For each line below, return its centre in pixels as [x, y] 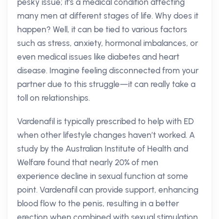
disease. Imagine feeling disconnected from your [108, 70]
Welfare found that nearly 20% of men [88, 162]
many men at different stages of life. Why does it [108, 16]
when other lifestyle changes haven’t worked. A [106, 135]
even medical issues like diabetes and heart [98, 57]
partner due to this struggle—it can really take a [106, 84]
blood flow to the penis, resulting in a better [98, 203]
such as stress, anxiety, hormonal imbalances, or [108, 43]
